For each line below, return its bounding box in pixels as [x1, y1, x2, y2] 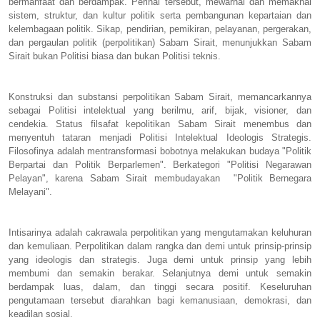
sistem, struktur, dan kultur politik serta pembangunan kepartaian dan [9, 9, 311, 21]
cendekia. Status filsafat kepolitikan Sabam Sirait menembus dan [9, 118, 311, 129]
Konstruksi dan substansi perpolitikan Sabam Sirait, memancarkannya [9, 91, 311, 102]
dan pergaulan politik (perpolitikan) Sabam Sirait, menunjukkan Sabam [9, 36, 311, 48]
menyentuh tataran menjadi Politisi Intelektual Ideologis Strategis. [9, 131, 311, 143]
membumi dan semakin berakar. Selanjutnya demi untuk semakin [9, 267, 311, 279]
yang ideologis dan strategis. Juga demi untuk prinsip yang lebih [9, 254, 311, 265]
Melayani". [9, 186, 55, 197]
